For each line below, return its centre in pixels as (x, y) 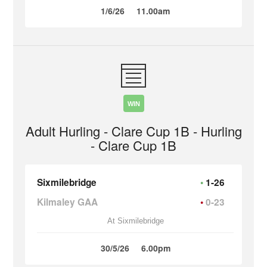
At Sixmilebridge (135, 221)
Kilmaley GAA (68, 202)
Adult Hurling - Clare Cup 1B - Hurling (133, 131)
